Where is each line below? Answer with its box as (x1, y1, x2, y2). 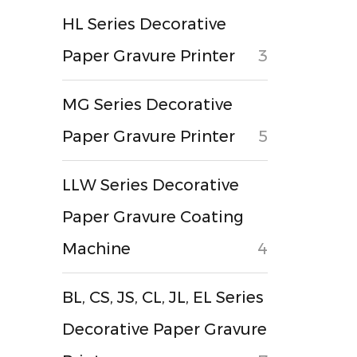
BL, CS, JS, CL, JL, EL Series (62, 288, 265, 307)
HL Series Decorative (62, 14, 227, 33)
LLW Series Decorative (62, 175, 240, 194)
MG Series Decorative (62, 95, 233, 114)
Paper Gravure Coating (62, 207, 245, 226)
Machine (62, 239, 131, 258)
